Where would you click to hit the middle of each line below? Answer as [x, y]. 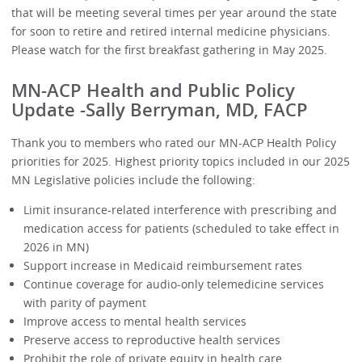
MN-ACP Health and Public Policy [154, 91]
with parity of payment [84, 302]
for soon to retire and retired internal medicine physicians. [171, 31]
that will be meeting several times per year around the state [175, 12]
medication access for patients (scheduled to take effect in [181, 228]
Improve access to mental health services [135, 321]
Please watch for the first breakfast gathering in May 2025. [170, 49]
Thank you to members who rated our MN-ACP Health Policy [174, 142]
